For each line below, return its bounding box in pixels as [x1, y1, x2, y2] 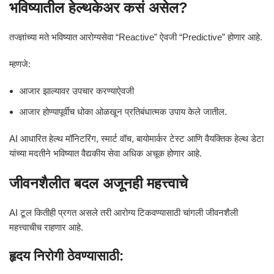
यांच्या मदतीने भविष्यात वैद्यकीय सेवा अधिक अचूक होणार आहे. [9, 148, 202, 158]
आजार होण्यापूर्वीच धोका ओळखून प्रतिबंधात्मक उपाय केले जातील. [20, 106, 227, 117]
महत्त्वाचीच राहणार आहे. [9, 222, 83, 232]
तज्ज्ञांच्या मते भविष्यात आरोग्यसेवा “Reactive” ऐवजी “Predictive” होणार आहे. [9, 32, 262, 42]
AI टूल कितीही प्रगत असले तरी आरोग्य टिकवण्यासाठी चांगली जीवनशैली [9, 207, 238, 218]
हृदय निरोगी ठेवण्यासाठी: [9, 248, 124, 264]
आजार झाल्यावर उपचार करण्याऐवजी [20, 86, 134, 96]
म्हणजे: [9, 59, 31, 69]
